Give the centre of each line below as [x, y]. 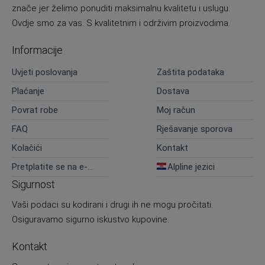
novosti [27, 177]
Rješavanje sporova [194, 129]
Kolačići [27, 148]
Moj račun [176, 110]
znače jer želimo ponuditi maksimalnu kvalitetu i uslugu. [121, 9]
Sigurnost [33, 185]
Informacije [37, 50]
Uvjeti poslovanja [45, 72]
